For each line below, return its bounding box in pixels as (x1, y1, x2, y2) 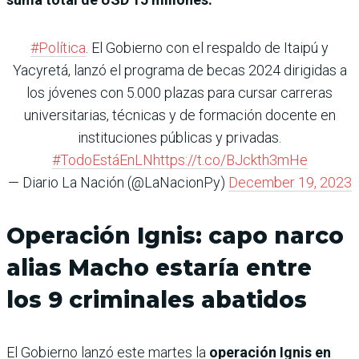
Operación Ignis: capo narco (6, 221, 344, 249)
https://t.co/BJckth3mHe (152, 151, 308, 168)
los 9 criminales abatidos (6, 285, 307, 313)
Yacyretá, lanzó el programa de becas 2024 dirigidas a (12, 61, 347, 79)
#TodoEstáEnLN (51, 151, 153, 168)
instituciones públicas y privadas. (78, 128, 281, 146)
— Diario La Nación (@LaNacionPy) (7, 173, 228, 191)
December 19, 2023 (228, 173, 352, 191)
